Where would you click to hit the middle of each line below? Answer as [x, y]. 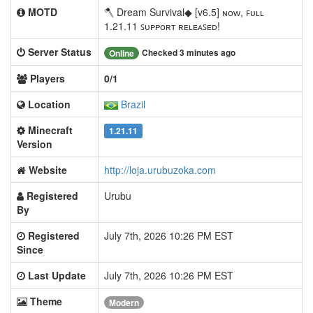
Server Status [60, 52]
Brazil [133, 104]
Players [48, 78]
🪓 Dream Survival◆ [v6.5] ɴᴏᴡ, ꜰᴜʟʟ [184, 12]
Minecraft [50, 130]
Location [49, 104]
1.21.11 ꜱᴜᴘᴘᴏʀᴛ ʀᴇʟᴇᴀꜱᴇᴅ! [162, 26]
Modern [124, 303]
